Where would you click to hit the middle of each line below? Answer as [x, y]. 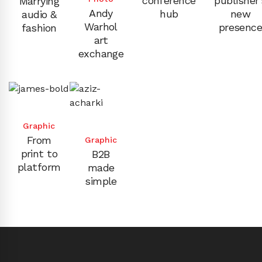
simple [101, 181]
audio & [39, 14]
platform [39, 167]
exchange [101, 53]
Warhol [101, 26]
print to [39, 153]
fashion [39, 27]
